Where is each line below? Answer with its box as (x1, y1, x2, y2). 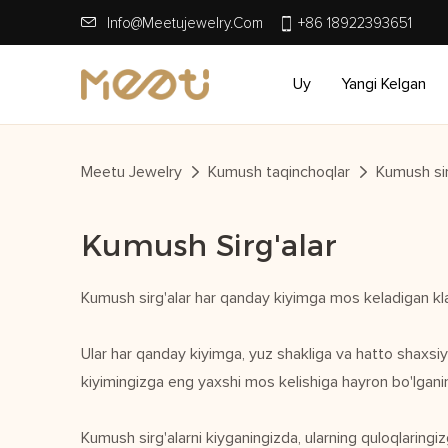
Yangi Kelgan (340, 76, 426, 93)
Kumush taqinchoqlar (207, 164, 350, 181)
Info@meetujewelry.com (106, 16, 263, 31)
